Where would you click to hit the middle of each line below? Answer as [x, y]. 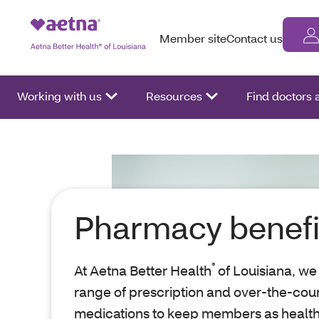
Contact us [255, 38]
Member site [193, 38]
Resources [174, 96]
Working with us [59, 96]
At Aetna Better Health [143, 270]
